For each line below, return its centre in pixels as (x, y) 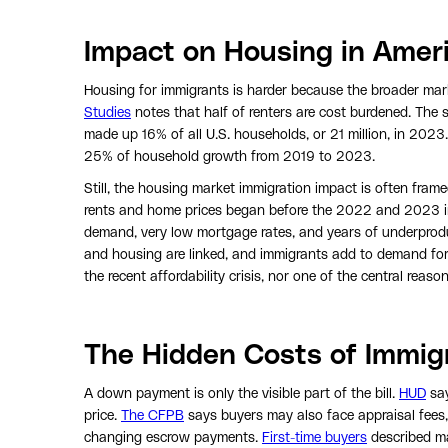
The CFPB (152, 415)
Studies (107, 112)
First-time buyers (314, 437)
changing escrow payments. (173, 437)
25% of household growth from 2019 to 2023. (229, 156)
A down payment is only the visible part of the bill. (241, 393)
